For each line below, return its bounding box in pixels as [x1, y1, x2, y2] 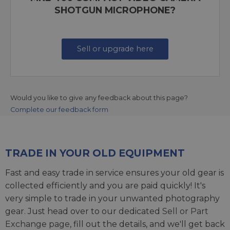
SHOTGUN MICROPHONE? [54, 4, 176, 15]
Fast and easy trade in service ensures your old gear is [5, 167, 224, 178]
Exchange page [5, 219, 70, 229]
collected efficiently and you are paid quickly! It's [5, 180, 205, 190]
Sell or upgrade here [76, 44, 154, 54]
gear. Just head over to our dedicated [5, 206, 162, 216]
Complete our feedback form [10, 105, 108, 113]
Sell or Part [162, 206, 208, 216]
